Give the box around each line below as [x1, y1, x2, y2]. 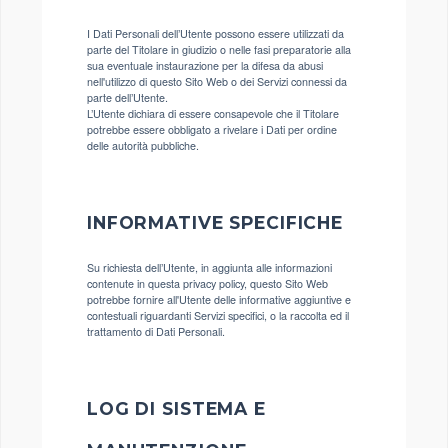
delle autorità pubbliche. [87, 137, 199, 153]
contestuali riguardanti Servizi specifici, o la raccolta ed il [87, 307, 349, 323]
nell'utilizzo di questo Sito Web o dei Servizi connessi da [87, 73, 347, 89]
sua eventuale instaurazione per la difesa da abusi [87, 57, 323, 73]
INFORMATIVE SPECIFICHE [87, 211, 344, 233]
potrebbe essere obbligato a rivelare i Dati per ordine [87, 121, 337, 137]
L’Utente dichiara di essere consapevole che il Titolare [87, 105, 339, 121]
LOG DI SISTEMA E [87, 397, 266, 419]
